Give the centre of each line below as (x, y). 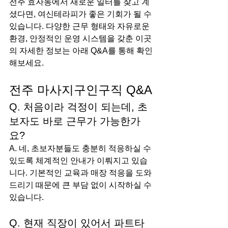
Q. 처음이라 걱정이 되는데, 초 (78, 107)
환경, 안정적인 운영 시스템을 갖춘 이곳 (80, 38)
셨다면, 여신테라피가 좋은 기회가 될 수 (81, 14)
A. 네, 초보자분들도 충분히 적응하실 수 (81, 148)
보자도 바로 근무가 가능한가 (75, 121)
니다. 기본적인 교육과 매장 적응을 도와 (80, 173)
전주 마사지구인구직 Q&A (81, 90)
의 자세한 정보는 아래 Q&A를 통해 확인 (81, 51)
